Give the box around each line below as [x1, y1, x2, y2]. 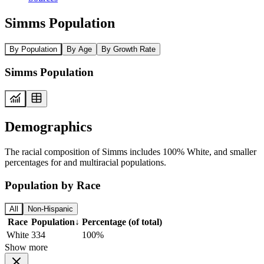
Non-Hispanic [28, 204, 73, 214]
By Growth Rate [101, 44, 156, 54]
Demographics [5, 118, 92, 134]
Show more [5, 242, 48, 253]
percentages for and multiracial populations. [5, 157, 166, 167]
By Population [9, 44, 57, 54]
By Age [67, 44, 92, 54]
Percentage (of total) [82, 217, 162, 227]
